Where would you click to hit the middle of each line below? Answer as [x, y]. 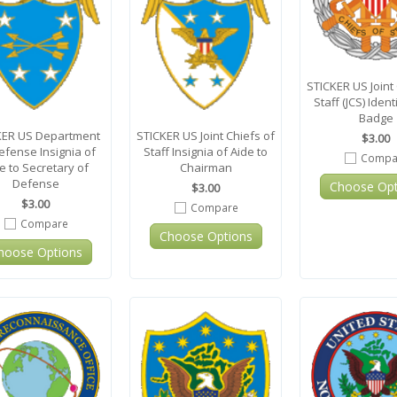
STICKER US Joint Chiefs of [206, 136]
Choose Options [206, 237]
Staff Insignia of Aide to [206, 152]
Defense [35, 184]
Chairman [206, 168]
